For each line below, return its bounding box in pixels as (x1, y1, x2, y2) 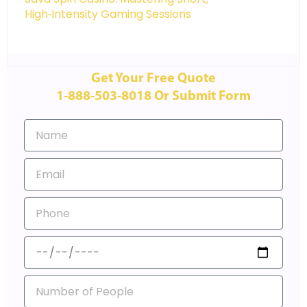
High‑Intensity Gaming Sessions (25, 6, 191, 23)
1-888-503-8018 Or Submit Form (56, 90, 251, 104)
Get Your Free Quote (91, 72, 216, 86)
